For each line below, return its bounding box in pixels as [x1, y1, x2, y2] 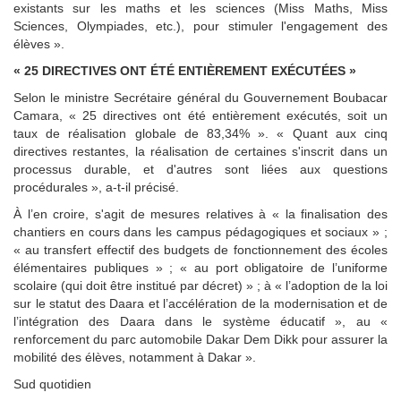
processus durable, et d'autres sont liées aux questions [13, 162, 388, 177]
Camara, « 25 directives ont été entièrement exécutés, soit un [13, 108, 388, 124]
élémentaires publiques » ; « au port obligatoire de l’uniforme [13, 260, 388, 276]
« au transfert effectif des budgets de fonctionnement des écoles [13, 243, 388, 258]
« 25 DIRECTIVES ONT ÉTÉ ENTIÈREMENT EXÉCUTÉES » [13, 64, 356, 79]
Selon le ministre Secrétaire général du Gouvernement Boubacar [13, 90, 388, 106]
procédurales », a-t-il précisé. [13, 180, 179, 195]
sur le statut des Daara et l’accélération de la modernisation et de [13, 296, 388, 311]
